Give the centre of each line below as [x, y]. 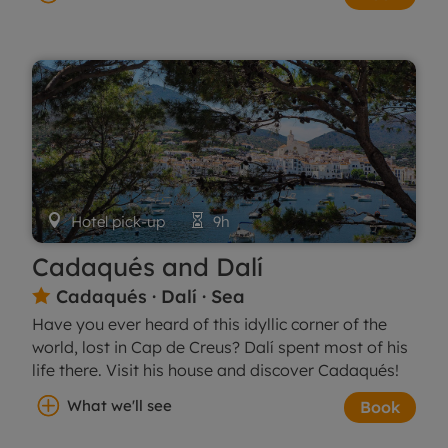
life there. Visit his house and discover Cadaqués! [216, 369]
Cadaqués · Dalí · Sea [148, 296]
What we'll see [120, 405]
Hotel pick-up [126, 221]
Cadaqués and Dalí [148, 266]
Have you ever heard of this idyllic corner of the [210, 323]
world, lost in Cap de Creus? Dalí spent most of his [220, 346]
